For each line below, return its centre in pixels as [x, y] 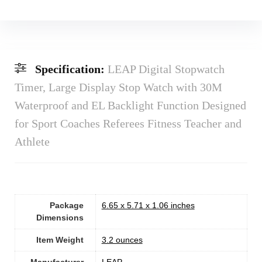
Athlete [32, 142]
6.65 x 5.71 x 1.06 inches [148, 206]
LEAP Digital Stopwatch [166, 69]
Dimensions [60, 218]
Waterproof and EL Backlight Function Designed [130, 106]
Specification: [71, 69]
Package [66, 206]
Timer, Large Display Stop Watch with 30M [118, 87]
